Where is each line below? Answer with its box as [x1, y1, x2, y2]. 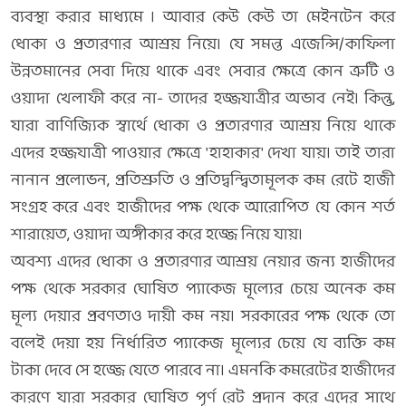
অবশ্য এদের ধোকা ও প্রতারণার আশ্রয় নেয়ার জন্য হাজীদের [11, 248, 395, 276]
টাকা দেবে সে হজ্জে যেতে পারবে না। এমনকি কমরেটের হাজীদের [11, 357, 395, 385]
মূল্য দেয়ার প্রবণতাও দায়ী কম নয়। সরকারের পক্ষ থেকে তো [11, 303, 395, 331]
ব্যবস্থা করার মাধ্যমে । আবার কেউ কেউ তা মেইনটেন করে [11, 4, 395, 32]
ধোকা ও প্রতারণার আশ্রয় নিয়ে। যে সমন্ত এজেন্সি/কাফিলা [11, 31, 395, 59]
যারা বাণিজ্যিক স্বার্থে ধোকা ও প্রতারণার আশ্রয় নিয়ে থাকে [11, 112, 395, 140]
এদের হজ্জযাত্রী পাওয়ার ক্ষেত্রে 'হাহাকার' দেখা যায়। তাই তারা [11, 140, 395, 168]
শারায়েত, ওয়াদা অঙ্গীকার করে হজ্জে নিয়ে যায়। [11, 221, 306, 249]
